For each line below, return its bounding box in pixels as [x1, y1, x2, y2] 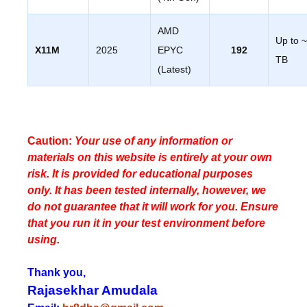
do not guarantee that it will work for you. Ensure [27, 200, 278, 212]
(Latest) [158, 63, 191, 75]
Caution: [27, 134, 72, 147]
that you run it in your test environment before [27, 217, 265, 229]
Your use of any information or [72, 134, 232, 147]
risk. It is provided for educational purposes [27, 167, 253, 180]
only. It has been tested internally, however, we [27, 184, 266, 196]
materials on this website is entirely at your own [27, 151, 272, 163]
